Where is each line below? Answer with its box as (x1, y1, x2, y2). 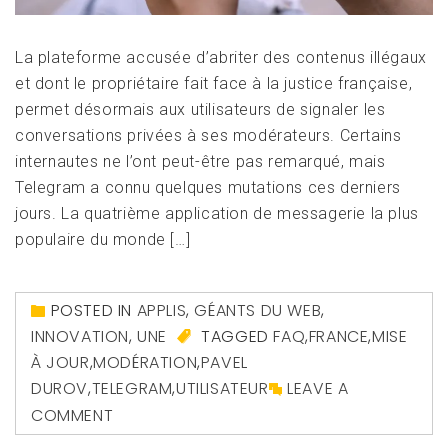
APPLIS (136, 299, 187, 323)
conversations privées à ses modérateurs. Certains (15, 126, 402, 146)
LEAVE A (287, 377, 349, 401)
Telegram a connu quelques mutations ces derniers (15, 178, 401, 198)
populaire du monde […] (15, 230, 191, 250)
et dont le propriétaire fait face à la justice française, (15, 74, 413, 94)
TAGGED (196, 325, 274, 349)
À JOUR (31, 351, 90, 375)
